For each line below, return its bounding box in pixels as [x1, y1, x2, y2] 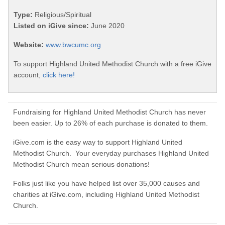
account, [14, 71, 43, 79]
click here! [43, 71, 75, 79]
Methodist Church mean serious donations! [13, 160, 150, 169]
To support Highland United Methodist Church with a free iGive [14, 60, 211, 68]
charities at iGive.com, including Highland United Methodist [13, 190, 199, 199]
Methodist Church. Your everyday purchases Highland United [13, 149, 209, 158]
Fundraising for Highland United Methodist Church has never [13, 108, 206, 117]
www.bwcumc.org [46, 41, 101, 49]
